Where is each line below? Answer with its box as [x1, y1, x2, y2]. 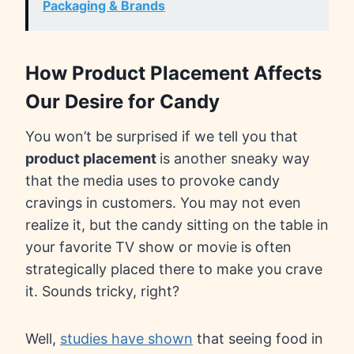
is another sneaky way [160, 150, 310, 168]
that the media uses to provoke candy [25, 172, 280, 190]
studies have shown [60, 330, 193, 348]
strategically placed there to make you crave [25, 261, 322, 278]
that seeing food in [193, 330, 323, 348]
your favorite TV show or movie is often [25, 239, 292, 256]
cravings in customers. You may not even [25, 194, 301, 212]
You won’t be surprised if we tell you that [25, 128, 298, 145]
